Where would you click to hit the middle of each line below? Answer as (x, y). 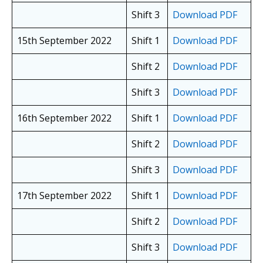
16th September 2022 (64, 118)
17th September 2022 (64, 196)
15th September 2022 (64, 41)
